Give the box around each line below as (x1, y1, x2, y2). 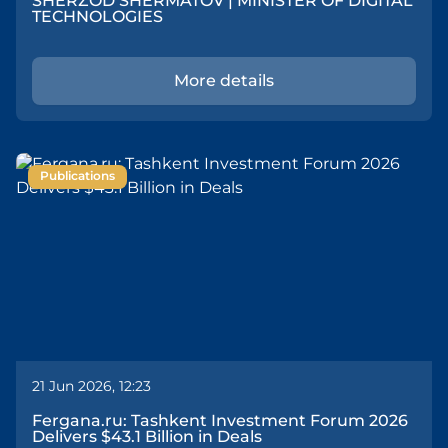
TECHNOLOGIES (32, 5, 163, 30)
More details (174, 69, 274, 94)
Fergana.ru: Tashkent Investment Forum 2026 (32, 409, 408, 434)
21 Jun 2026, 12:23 (32, 377, 151, 398)
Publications (40, 167, 115, 187)
